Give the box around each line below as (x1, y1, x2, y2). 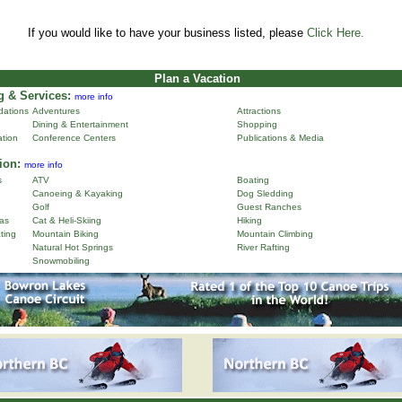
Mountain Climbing (236, 229, 313, 239)
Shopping (236, 119, 277, 129)
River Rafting (236, 242, 290, 252)
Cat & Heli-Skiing (31, 215, 101, 225)
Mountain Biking (31, 229, 99, 239)
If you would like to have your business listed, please (27, 26, 307, 39)
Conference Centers (31, 133, 116, 143)
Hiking (236, 215, 262, 225)
